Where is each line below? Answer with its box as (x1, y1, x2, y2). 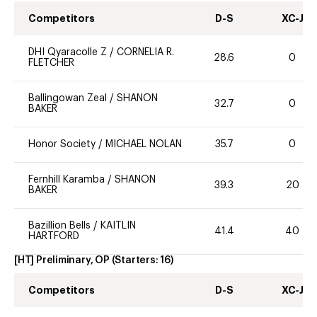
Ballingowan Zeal (28, 93, 107, 104)
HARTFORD (28, 231, 79, 242)
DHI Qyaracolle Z (28, 47, 107, 58)
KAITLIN (100, 221, 136, 231)
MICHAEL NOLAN (105, 139, 182, 150)
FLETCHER (28, 58, 74, 69)
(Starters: (111, 255, 161, 266)
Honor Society (28, 139, 96, 150)
